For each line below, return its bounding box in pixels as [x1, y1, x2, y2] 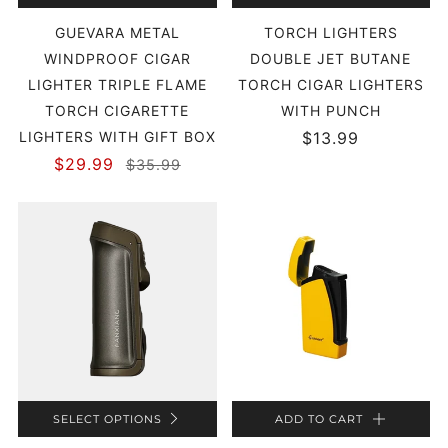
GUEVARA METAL [54, 24, 180, 41]
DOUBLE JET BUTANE [250, 50, 412, 67]
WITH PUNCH [280, 102, 381, 119]
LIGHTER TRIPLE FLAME [27, 76, 207, 93]
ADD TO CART [275, 411, 364, 426]
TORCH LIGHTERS [263, 24, 398, 41]
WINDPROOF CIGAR [43, 50, 191, 67]
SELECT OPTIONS [53, 411, 163, 426]
